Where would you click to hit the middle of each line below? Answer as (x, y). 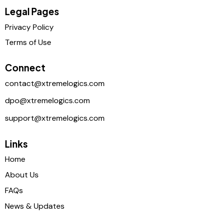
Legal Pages (32, 11)
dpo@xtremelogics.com (47, 101)
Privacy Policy (29, 27)
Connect (25, 68)
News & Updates (35, 206)
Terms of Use (28, 42)
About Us (22, 175)
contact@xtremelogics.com (55, 83)
